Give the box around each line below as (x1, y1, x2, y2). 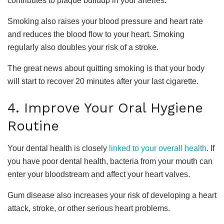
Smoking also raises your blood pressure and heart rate (7, 16, 203, 25)
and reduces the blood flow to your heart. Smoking (7, 29, 184, 38)
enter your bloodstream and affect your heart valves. (7, 170, 190, 179)
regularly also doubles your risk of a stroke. (7, 42, 158, 51)
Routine (7, 118, 59, 134)
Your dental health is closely (7, 144, 107, 153)
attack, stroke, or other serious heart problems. (7, 204, 170, 213)
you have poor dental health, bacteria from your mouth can (7, 157, 212, 166)
